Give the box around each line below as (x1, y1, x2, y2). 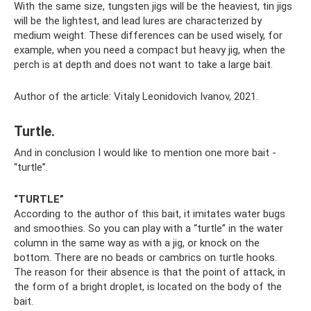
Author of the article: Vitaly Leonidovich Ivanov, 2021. (14, 90, 258, 103)
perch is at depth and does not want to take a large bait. (14, 58, 273, 71)
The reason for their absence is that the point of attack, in (14, 265, 285, 278)
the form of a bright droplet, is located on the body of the (14, 280, 282, 293)
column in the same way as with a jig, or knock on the (14, 236, 260, 249)
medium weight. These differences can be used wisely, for (14, 28, 283, 42)
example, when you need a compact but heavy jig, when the (14, 43, 285, 56)
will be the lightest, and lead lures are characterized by (14, 14, 262, 27)
